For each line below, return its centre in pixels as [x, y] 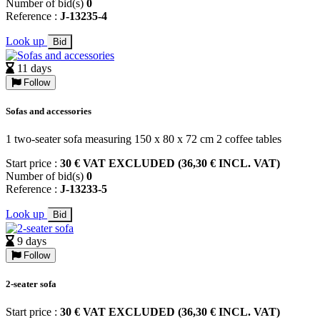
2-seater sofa [31, 284]
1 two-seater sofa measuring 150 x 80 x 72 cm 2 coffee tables [144, 139]
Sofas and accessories [49, 111]
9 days [32, 241]
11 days [34, 68]
